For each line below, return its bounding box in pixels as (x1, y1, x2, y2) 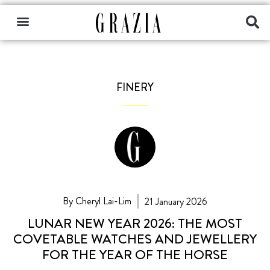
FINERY (116, 80, 154, 95)
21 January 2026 (144, 194, 207, 209)
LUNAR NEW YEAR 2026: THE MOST (28, 213, 242, 233)
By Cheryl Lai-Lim (63, 193, 132, 208)
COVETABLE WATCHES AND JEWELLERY (13, 229, 257, 248)
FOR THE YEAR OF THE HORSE (42, 245, 228, 264)
